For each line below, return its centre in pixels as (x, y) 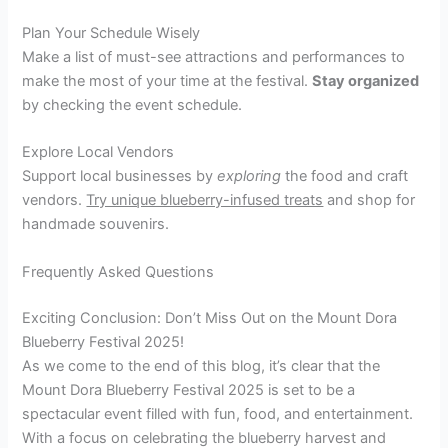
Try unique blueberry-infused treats (205, 200)
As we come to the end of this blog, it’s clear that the (201, 365)
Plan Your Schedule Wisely (111, 33)
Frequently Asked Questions (118, 271)
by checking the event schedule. (132, 105)
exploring (249, 176)
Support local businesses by (120, 176)
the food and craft (345, 176)
